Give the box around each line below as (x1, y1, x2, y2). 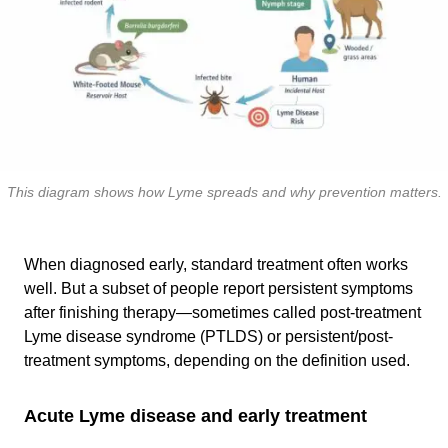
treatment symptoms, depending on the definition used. (24, 352, 410, 369)
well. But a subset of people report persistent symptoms (24, 280, 413, 297)
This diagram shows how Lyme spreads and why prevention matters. (6, 184, 442, 200)
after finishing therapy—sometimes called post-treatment (24, 304, 421, 321)
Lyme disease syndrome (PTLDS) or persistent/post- (24, 328, 393, 345)
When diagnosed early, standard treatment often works (24, 256, 408, 273)
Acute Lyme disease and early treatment (24, 406, 367, 426)
